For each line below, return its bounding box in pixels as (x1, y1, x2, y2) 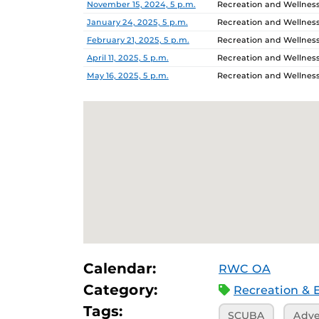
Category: (83, 281, 158, 298)
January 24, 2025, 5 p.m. (86, 17, 188, 27)
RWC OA (219, 262, 271, 276)
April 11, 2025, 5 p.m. (86, 53, 169, 63)
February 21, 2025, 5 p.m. (86, 35, 189, 45)
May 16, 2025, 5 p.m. (86, 70, 169, 80)
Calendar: (83, 260, 157, 277)
